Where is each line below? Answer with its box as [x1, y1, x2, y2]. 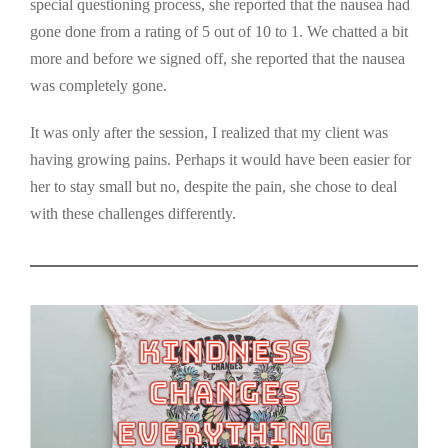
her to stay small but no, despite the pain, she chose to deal [30, 177, 397, 195]
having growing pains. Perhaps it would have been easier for [30, 150, 411, 168]
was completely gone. [30, 76, 167, 94]
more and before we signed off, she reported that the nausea [30, 49, 405, 67]
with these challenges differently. [30, 204, 236, 222]
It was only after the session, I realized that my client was [30, 123, 388, 141]
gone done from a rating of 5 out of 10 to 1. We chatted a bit [30, 22, 408, 40]
